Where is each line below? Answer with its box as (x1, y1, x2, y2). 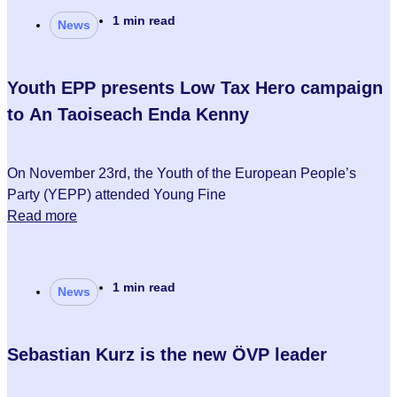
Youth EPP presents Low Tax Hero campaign (7, 78, 383, 97)
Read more (7, 208, 77, 223)
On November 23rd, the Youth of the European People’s (7, 166, 356, 181)
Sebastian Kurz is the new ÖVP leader (7, 345, 327, 364)
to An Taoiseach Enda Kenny (7, 105, 249, 124)
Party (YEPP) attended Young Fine (7, 187, 226, 202)
